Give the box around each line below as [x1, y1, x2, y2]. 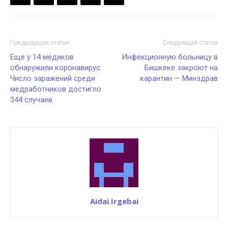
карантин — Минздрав [140, 74, 218, 83]
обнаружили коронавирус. [10, 63, 102, 72]
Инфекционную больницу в [122, 52, 218, 62]
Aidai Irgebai [90, 196, 138, 206]
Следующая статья [162, 39, 218, 46]
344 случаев [10, 95, 52, 104]
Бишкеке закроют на [145, 63, 218, 72]
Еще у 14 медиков [10, 52, 74, 62]
